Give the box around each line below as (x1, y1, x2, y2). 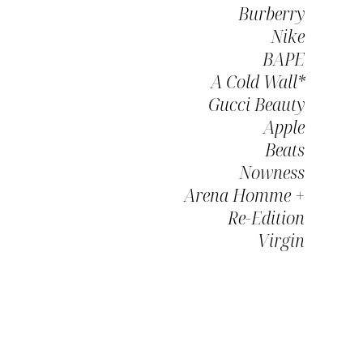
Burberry (238, 2, 305, 25)
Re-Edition (228, 206, 305, 229)
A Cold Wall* (211, 70, 305, 93)
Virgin (258, 228, 305, 252)
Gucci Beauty (208, 92, 305, 116)
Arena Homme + (184, 183, 305, 207)
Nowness (239, 160, 305, 184)
